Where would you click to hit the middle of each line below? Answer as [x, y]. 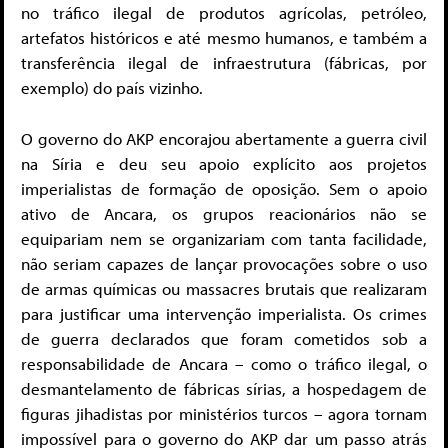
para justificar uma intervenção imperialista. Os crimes [224, 313]
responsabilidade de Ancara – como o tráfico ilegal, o [224, 363]
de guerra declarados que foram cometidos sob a [224, 338]
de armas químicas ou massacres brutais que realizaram [224, 288]
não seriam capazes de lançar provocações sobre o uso [224, 263]
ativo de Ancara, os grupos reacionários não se [224, 213]
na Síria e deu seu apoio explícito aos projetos [224, 163]
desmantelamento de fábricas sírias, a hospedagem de [224, 388]
